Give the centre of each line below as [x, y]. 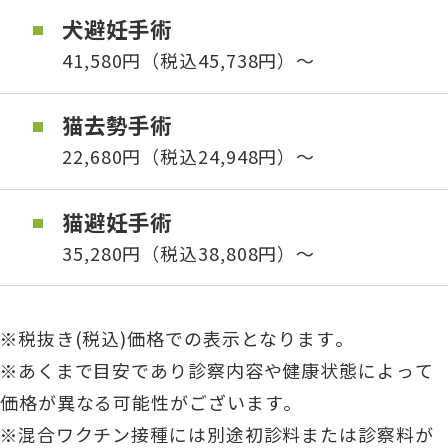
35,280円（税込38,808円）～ [189, 252]
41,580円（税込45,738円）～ [189, 59]
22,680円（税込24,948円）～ [189, 156]
